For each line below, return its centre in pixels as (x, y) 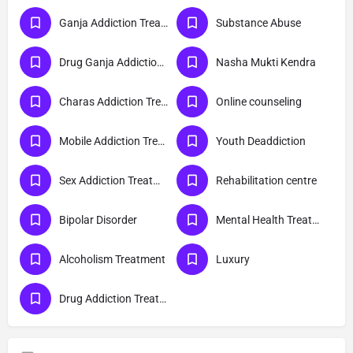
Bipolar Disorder (98, 220)
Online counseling (259, 102)
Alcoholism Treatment (112, 260)
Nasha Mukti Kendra (266, 63)
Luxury (233, 260)
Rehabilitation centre (266, 181)
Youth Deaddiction (261, 141)
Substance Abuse (258, 23)
